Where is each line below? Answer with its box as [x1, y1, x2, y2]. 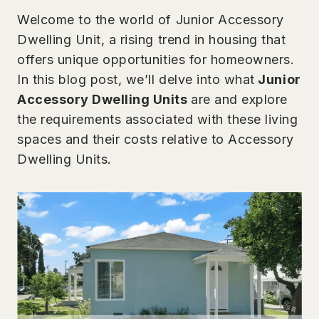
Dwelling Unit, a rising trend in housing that [17, 32, 286, 47]
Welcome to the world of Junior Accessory [17, 12, 284, 27]
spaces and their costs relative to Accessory [17, 132, 294, 147]
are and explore [191, 92, 288, 107]
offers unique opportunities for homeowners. [17, 52, 295, 67]
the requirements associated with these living [17, 112, 298, 127]
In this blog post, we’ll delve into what [17, 72, 255, 87]
